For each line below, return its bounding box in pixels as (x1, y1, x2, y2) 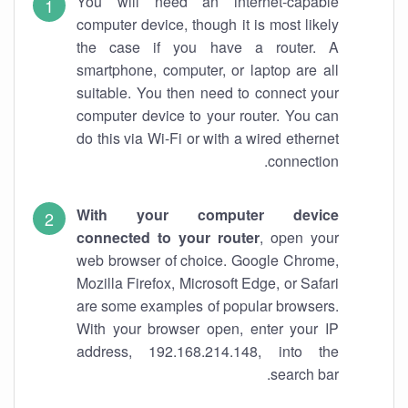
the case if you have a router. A (76, 36, 339, 57)
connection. (268, 150, 339, 171)
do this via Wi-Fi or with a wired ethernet (76, 127, 339, 148)
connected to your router (76, 227, 260, 248)
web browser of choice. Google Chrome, (76, 250, 339, 270)
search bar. (270, 363, 339, 384)
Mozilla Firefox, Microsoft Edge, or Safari (76, 272, 339, 293)
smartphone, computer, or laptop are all (76, 59, 339, 80)
